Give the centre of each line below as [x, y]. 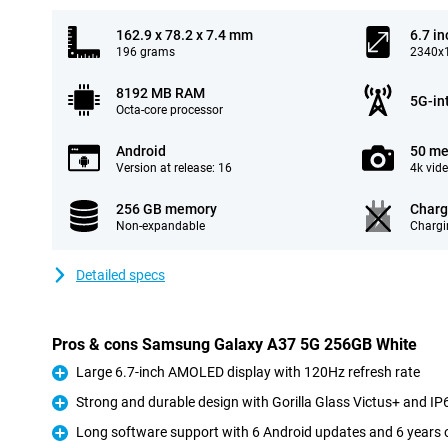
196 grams [145, 52]
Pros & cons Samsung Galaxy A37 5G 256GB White [234, 344]
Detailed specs [120, 275]
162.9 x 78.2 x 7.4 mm [184, 35]
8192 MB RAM [160, 93]
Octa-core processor [169, 110]
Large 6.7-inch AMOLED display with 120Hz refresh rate [248, 372]
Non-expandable [160, 226]
